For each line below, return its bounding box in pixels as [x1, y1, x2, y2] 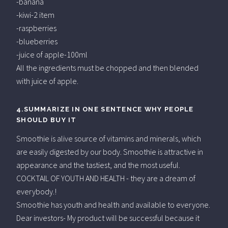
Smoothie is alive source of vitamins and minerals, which [16, 133, 201, 144]
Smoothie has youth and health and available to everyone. [16, 199, 210, 210]
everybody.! [16, 186, 56, 196]
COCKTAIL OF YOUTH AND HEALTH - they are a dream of [16, 173, 195, 183]
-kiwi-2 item [16, 9, 54, 20]
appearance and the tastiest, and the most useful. [16, 159, 180, 170]
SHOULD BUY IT [16, 116, 77, 124]
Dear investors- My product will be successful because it [16, 212, 199, 223]
